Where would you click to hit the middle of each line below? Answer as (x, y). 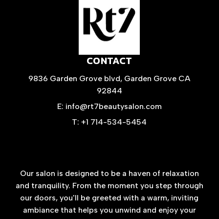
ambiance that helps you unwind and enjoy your (109, 210)
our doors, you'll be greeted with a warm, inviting (109, 198)
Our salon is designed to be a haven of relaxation (109, 174)
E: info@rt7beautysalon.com (109, 107)
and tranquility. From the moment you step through (109, 186)
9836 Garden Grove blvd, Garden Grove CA (109, 79)
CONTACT (109, 61)
